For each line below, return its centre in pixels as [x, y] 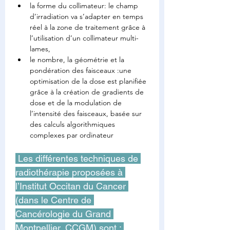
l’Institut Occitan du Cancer [72, 186]
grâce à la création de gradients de [88, 92]
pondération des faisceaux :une [82, 70]
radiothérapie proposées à [70, 172]
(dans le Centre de [55, 200]
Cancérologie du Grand [64, 214]
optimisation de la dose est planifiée [89, 81]
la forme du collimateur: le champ [85, 6]
